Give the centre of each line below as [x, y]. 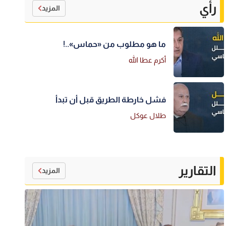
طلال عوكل [148, 115]
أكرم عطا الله [148, 60]
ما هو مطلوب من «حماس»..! [115, 44]
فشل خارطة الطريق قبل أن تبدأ [111, 99]
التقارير [198, 171]
